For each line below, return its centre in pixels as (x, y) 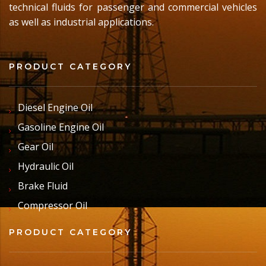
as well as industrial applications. (81, 22)
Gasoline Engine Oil (61, 127)
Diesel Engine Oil (55, 108)
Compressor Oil (53, 206)
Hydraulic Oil (46, 167)
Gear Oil (36, 147)
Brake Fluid (43, 186)
